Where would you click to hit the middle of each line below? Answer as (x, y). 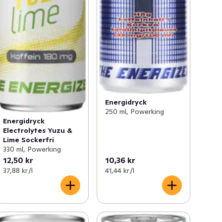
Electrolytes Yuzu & (38, 131)
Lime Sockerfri (29, 140)
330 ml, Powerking (32, 149)
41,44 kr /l (119, 171)
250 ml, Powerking (134, 111)
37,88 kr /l (18, 171)
